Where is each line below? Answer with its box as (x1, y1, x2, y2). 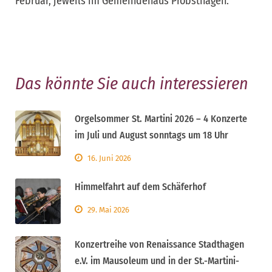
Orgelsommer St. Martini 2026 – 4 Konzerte (75, 113, 247, 125)
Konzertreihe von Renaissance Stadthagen (75, 239, 244, 251)
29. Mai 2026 (87, 205, 129, 215)
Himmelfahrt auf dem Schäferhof (75, 181, 206, 193)
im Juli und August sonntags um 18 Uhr (75, 129, 228, 141)
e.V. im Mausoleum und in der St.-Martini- (75, 255, 239, 267)
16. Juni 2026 (87, 154, 131, 163)
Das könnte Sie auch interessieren (15, 73, 248, 94)
